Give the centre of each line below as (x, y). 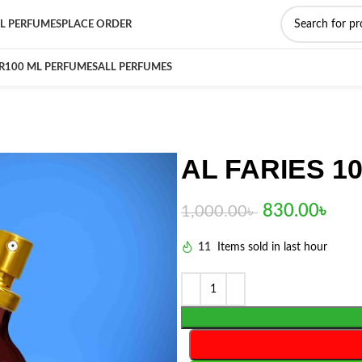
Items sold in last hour (272, 248)
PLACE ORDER (97, 24)
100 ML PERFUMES (51, 67)
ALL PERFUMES (135, 67)
